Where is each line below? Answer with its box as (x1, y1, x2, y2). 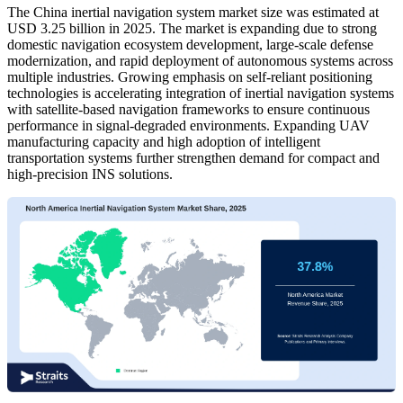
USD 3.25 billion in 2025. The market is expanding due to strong (7, 21, 377, 37)
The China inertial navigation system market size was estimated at (7, 4, 379, 21)
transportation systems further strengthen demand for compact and (7, 150, 380, 166)
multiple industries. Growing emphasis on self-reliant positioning (7, 69, 372, 85)
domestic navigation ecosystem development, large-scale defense (7, 37, 373, 53)
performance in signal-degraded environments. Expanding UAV (7, 118, 370, 134)
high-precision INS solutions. (7, 166, 173, 183)
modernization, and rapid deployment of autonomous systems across (7, 53, 393, 69)
